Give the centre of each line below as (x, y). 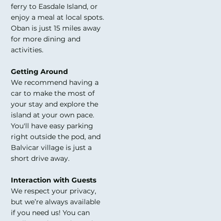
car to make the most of (53, 93)
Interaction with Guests (54, 180)
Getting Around (40, 72)
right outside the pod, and (56, 137)
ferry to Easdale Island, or (55, 7)
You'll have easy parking (52, 126)
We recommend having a (55, 83)
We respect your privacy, (54, 191)
